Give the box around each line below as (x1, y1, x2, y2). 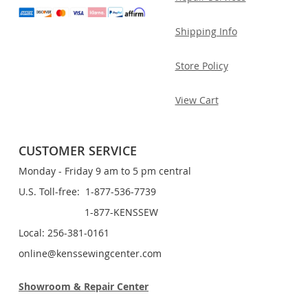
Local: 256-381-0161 (19, 225, 109, 239)
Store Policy (175, 58, 228, 72)
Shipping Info (175, 24, 237, 38)
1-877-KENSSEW (19, 205, 158, 219)
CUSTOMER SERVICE (19, 142, 137, 159)
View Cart (175, 93, 219, 107)
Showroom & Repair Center (19, 279, 148, 293)
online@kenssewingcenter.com (19, 246, 162, 260)
